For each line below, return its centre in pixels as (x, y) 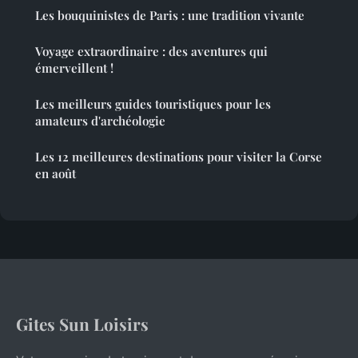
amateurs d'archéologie (100, 120)
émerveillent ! (74, 68)
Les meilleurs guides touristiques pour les (153, 103)
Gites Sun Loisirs (82, 323)
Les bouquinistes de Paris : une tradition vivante (170, 15)
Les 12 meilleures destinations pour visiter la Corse (179, 156)
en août (56, 173)
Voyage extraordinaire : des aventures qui (151, 51)
